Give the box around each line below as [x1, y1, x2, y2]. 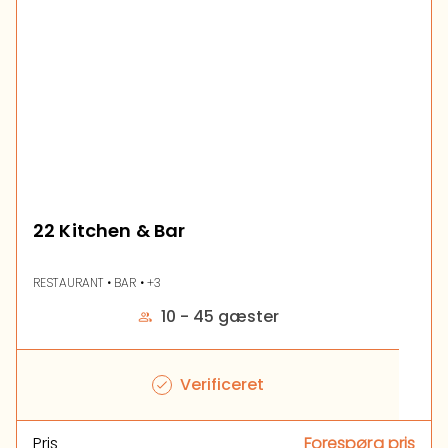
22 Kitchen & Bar [33, 218, 186, 243]
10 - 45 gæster [161, 305, 279, 328]
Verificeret [180, 373, 264, 396]
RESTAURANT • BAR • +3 [33, 274, 162, 291]
